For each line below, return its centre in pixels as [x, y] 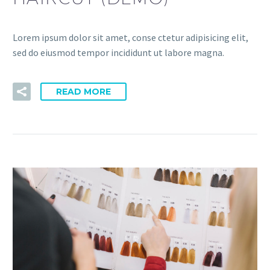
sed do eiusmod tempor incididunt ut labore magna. [118, 52]
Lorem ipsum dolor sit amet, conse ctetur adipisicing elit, [130, 37]
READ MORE [83, 92]
